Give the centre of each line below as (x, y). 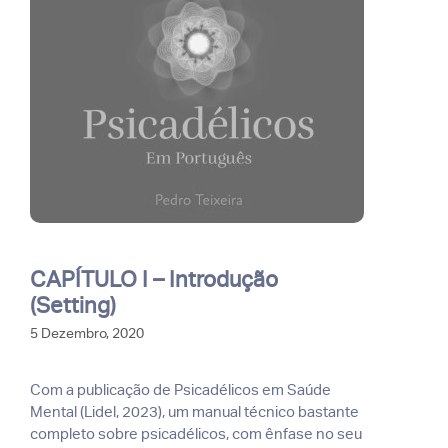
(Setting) (73, 304)
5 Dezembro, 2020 (87, 332)
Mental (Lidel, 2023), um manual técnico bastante (194, 411)
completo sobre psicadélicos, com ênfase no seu (196, 433)
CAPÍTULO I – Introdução (154, 278)
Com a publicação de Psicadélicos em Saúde (180, 389)
